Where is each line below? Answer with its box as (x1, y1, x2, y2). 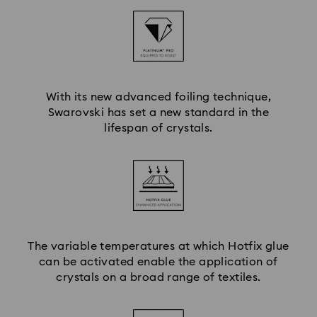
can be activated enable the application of (39, 255, 278, 267)
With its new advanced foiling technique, (46, 91, 271, 103)
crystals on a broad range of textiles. (56, 271, 261, 283)
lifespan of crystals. (104, 122, 213, 134)
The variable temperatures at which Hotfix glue (28, 240, 289, 252)
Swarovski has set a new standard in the (47, 106, 270, 118)
